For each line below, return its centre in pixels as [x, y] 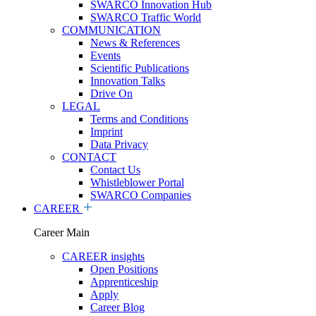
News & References [135, 43]
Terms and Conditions [139, 119]
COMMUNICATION [111, 30]
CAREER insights [103, 256]
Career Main [62, 232]
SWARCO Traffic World [146, 17]
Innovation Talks [128, 81]
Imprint [107, 132]
